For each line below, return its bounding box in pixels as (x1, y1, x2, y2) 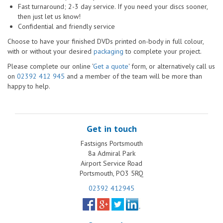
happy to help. (7, 81, 50, 91)
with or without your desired (7, 46, 94, 56)
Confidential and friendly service (18, 21, 115, 31)
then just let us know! (18, 11, 81, 21)
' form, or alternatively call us (128, 61, 215, 71)
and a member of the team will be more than (65, 71, 202, 81)
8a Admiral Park (88, 148, 135, 158)
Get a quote (93, 61, 128, 71)
